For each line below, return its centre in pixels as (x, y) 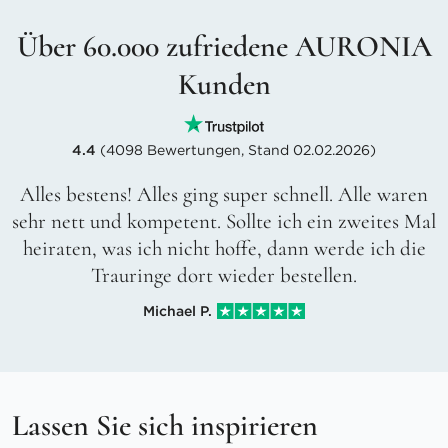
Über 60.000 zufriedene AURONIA (224, 46)
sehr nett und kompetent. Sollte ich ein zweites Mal (224, 222)
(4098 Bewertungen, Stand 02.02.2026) (236, 150)
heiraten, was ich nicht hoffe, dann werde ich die (224, 249)
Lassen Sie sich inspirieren (165, 425)
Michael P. (177, 310)
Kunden (224, 84)
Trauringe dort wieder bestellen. (224, 276)
